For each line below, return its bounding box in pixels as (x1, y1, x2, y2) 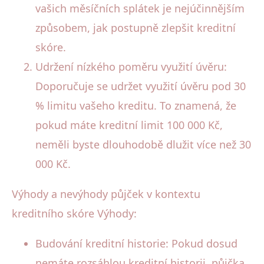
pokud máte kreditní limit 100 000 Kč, (35, 117, 223, 132)
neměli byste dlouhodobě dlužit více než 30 (35, 137, 251, 151)
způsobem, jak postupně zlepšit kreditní (35, 20, 236, 35)
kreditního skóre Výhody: (12, 206, 137, 220)
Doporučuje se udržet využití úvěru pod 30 (35, 78, 246, 93)
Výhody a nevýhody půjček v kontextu (12, 186, 200, 201)
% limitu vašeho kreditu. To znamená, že (35, 98, 236, 113)
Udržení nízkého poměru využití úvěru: (35, 59, 227, 74)
